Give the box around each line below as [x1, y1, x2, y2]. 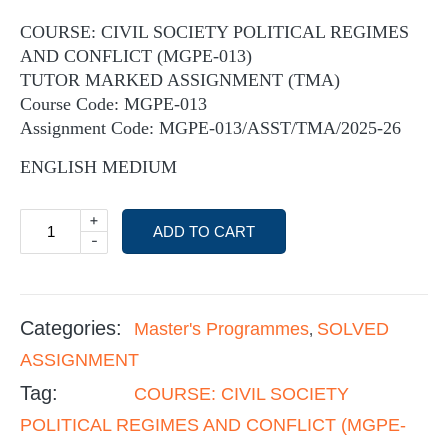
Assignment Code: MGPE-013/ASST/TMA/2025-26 [20, 118, 401, 138]
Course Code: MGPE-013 [20, 94, 207, 114]
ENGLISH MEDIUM [20, 157, 177, 177]
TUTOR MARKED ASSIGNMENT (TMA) [20, 70, 340, 90]
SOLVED [317, 319, 389, 339]
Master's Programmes [134, 319, 309, 339]
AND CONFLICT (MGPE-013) [20, 46, 252, 66]
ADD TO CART [153, 223, 255, 240]
